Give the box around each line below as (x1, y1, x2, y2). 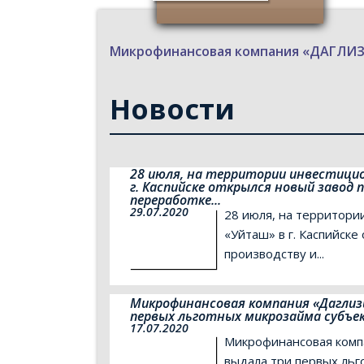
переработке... (129, 191, 221, 209)
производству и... (223, 245, 324, 262)
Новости (109, 90, 235, 128)
